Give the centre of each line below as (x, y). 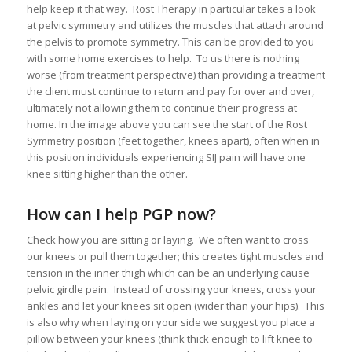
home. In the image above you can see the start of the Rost (167, 124)
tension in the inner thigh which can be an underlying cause (168, 272)
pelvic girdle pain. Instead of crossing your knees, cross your (171, 289)
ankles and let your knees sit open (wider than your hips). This (175, 305)
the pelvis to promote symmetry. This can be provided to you (170, 41)
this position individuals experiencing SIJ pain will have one (166, 157)
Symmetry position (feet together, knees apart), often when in (173, 140)
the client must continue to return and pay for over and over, (170, 91)
